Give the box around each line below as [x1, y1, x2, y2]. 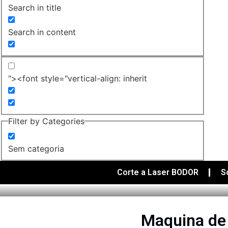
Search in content [8, 26, 76, 37]
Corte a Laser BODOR [117, 167, 198, 177]
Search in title [8, 2, 61, 13]
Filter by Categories [8, 116, 84, 127]
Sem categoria [8, 143, 64, 154]
